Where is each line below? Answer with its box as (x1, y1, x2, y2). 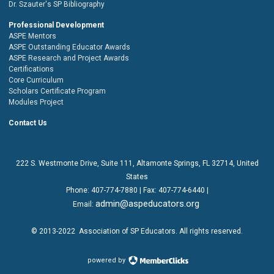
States (126, 172, 148, 181)
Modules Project (9, 97, 64, 106)
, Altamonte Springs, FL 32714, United (132, 158, 259, 168)
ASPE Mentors (9, 31, 56, 40)
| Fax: (137, 185, 158, 194)
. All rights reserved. (176, 226, 243, 235)
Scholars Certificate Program (9, 86, 106, 95)
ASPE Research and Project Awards (9, 53, 129, 62)
